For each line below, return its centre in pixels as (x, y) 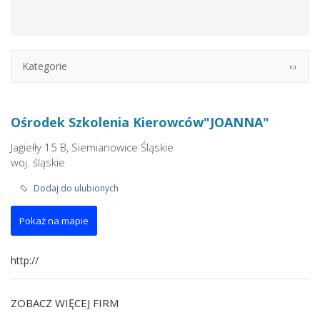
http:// (25, 260)
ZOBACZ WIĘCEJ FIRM (65, 303)
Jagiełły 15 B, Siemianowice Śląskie (92, 147)
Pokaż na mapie (54, 221)
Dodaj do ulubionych (76, 188)
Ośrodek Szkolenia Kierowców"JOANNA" (140, 122)
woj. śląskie (38, 162)
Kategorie (45, 66)
